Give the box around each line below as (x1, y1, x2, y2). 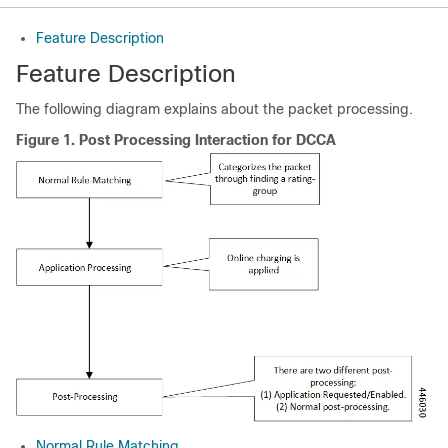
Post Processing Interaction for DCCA (79, 132, 336, 148)
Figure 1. (16, 132, 79, 148)
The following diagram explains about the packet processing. (16, 101, 413, 117)
